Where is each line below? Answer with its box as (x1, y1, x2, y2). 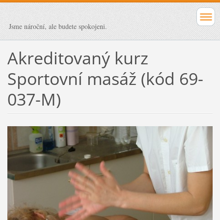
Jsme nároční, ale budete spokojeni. (9, 22, 107, 31)
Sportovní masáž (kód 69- (7, 67, 203, 90)
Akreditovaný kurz (7, 46, 148, 69)
